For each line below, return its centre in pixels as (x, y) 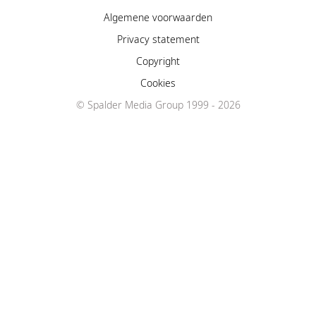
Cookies (158, 83)
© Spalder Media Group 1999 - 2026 (158, 105)
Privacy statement (158, 39)
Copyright (158, 61)
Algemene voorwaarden (158, 17)
